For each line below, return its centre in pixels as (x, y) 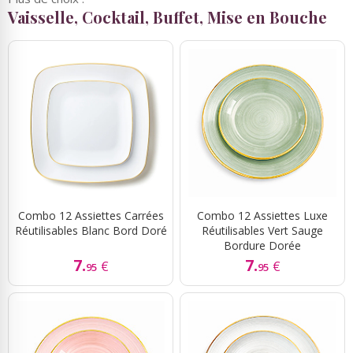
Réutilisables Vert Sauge (262, 230)
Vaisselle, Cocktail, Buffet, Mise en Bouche (167, 17)
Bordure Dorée (262, 245)
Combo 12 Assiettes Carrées (91, 216)
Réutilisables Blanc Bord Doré (91, 230)
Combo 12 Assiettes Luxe (262, 216)
